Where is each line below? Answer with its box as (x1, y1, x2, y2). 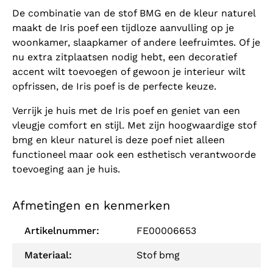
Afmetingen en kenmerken (12, 198, 170, 213)
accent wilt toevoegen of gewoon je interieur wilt (12, 66, 246, 78)
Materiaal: (24, 249, 72, 261)
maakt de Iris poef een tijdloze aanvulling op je (12, 22, 234, 34)
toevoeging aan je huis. (12, 163, 120, 175)
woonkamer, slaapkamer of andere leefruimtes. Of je (12, 37, 260, 49)
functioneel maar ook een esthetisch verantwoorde (12, 149, 256, 161)
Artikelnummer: (24, 225, 99, 237)
